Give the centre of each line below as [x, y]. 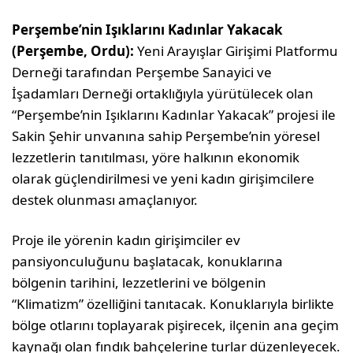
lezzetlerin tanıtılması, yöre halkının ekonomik [156, 158]
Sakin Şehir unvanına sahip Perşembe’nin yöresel [166, 136]
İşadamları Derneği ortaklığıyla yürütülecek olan [163, 94]
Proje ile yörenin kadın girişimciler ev [126, 240]
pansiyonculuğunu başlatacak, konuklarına [148, 262]
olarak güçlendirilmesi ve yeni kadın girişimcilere [163, 179]
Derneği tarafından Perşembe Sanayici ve [142, 72]
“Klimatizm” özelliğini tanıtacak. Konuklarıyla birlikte [173, 304]
